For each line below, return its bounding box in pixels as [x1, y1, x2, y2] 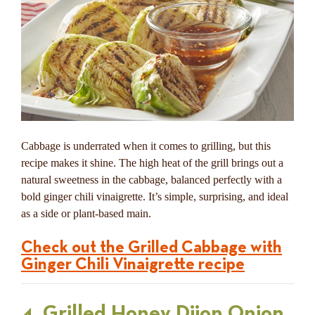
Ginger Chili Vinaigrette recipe [21, 255, 245, 273]
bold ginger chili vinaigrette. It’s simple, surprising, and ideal [21, 190, 288, 202]
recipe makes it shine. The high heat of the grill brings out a [21, 156, 283, 169]
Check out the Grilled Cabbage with [21, 238, 282, 256]
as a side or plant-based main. [21, 207, 151, 219]
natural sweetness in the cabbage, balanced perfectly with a [21, 173, 282, 186]
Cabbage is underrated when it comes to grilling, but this [21, 139, 271, 152]
